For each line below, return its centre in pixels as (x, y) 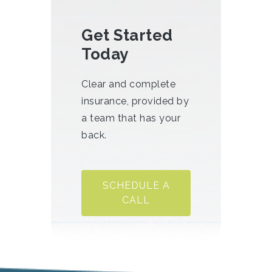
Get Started (127, 36)
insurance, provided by (135, 101)
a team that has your (131, 118)
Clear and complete (128, 84)
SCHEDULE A (136, 186)
